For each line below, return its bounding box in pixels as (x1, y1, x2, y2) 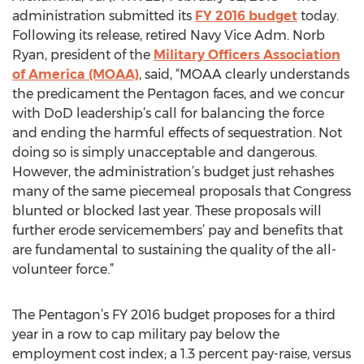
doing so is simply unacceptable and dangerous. (12, 145, 317, 160)
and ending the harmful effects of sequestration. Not (12, 125, 342, 141)
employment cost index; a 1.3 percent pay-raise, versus (12, 346, 351, 362)
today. (297, 8, 339, 24)
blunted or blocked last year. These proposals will (12, 203, 322, 219)
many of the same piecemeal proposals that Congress (12, 184, 351, 199)
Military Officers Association (154, 47, 340, 63)
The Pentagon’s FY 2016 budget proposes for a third (12, 307, 336, 323)
